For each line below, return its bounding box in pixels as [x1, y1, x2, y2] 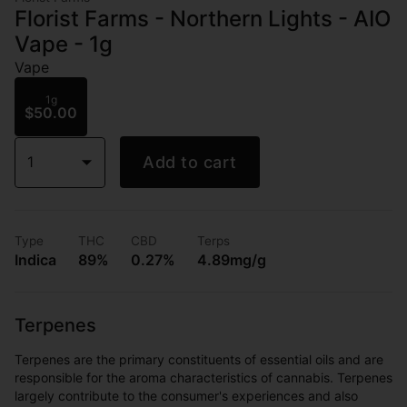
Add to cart [143, 153, 237, 172]
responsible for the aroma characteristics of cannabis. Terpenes [15, 370, 392, 385]
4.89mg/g [197, 251, 266, 269]
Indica [15, 251, 56, 269]
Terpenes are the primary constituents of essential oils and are [15, 352, 383, 367]
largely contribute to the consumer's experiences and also [15, 388, 358, 403]
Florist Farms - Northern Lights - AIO [15, 5, 391, 32]
